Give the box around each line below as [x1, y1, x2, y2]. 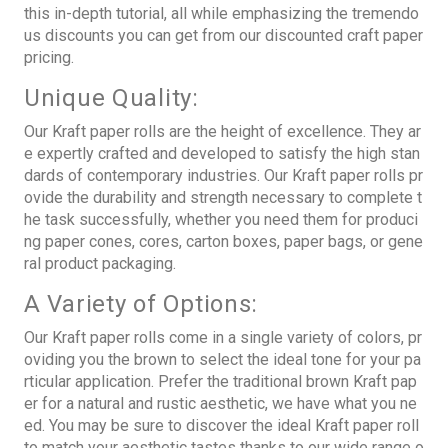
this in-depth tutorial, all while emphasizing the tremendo [24, 4, 419, 24]
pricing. [24, 48, 74, 68]
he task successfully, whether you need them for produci [24, 210, 418, 230]
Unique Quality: [24, 84, 199, 113]
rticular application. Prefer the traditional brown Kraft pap [24, 372, 417, 392]
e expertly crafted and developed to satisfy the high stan [24, 144, 420, 164]
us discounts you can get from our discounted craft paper [24, 26, 423, 46]
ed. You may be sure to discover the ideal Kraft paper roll [24, 416, 419, 436]
